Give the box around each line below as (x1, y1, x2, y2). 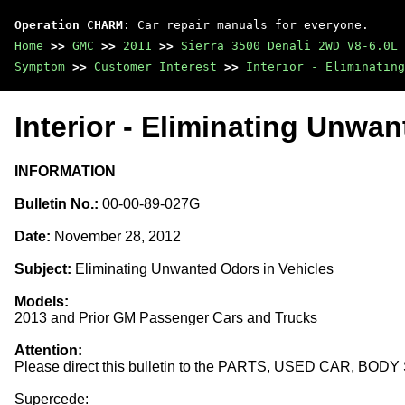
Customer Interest (94, 60, 217, 73)
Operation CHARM (14, 18, 123, 32)
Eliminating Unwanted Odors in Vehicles (71, 260, 334, 277)
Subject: (14, 260, 71, 277)
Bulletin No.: (14, 195, 102, 212)
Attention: (14, 342, 82, 358)
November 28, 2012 (51, 228, 181, 244)
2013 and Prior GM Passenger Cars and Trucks (14, 309, 317, 325)
